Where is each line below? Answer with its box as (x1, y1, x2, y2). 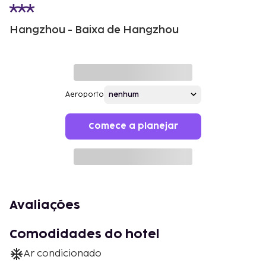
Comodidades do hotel (9, 228, 160, 240)
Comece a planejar (88, 122, 178, 130)
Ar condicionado (24, 248, 102, 259)
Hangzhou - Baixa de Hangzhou (9, 23, 179, 36)
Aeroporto (65, 90, 104, 99)
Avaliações (9, 199, 80, 211)
